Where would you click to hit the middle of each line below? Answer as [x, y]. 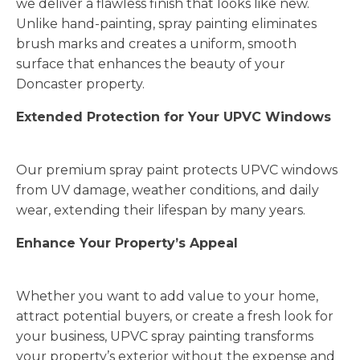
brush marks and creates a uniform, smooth [156, 43]
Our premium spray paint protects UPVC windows [177, 170]
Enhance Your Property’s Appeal [127, 243]
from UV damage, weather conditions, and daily [168, 190]
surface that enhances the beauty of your [151, 63]
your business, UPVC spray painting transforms [165, 336]
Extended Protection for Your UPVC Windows [174, 117]
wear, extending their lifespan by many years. [161, 210]
